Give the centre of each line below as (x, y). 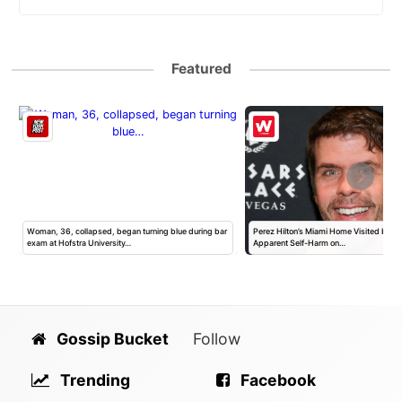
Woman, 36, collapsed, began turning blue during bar (127, 232)
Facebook (277, 380)
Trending (93, 380)
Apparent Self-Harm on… (300, 243)
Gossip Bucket (110, 338)
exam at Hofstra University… (79, 243)
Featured (201, 69)
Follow (217, 338)
